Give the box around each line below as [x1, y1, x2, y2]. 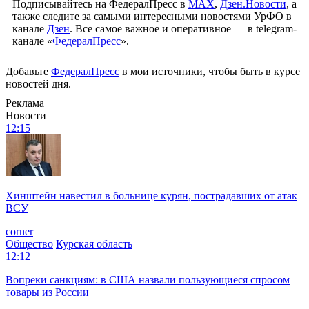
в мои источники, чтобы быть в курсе [119, 65, 300, 77]
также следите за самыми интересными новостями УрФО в [12, 10, 292, 22]
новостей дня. [6, 77, 71, 90]
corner [6, 225, 33, 237]
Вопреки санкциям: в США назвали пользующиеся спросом [6, 273, 290, 286]
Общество [6, 237, 53, 250]
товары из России [6, 286, 89, 298]
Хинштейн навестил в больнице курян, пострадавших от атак [6, 189, 297, 201]
